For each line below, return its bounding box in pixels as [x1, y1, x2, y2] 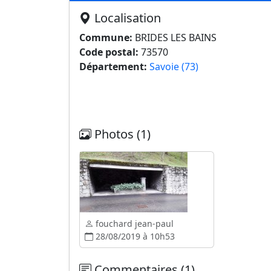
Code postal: [79, 45, 139, 59]
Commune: [79, 31, 132, 44]
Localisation [91, 10, 161, 26]
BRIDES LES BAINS [132, 31, 217, 44]
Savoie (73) [149, 60, 198, 73]
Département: [79, 60, 147, 73]
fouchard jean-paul [93, 218, 174, 229]
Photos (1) [91, 126, 151, 142]
